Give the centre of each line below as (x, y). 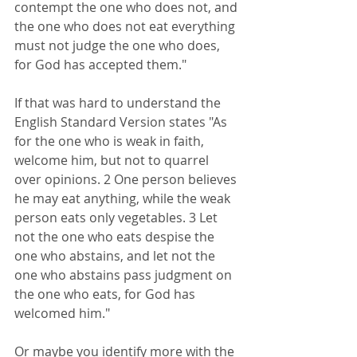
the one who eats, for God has (106, 294)
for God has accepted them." (100, 65)
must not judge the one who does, (119, 46)
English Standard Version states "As (122, 122)
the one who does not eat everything (126, 27)
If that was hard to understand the (119, 103)
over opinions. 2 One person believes (127, 180)
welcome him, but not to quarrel (113, 161)
